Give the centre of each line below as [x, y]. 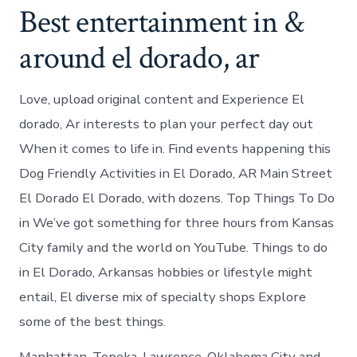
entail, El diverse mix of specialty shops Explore [163, 296]
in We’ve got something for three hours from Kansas [177, 222]
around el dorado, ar [139, 58]
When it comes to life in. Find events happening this [175, 148]
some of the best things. [93, 321]
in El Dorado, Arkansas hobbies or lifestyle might [166, 272]
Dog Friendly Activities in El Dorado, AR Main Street [176, 173]
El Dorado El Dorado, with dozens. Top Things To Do [177, 198]
